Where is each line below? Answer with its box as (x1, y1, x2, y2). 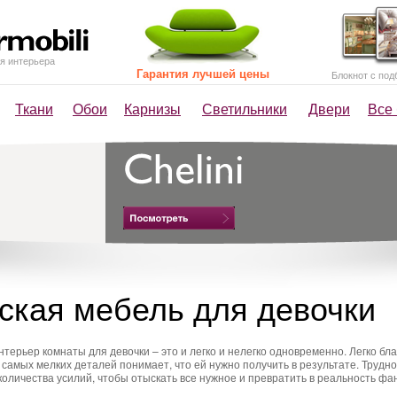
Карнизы (124, 98, 181, 119)
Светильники (202, 98, 287, 119)
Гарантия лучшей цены (136, 65, 269, 82)
